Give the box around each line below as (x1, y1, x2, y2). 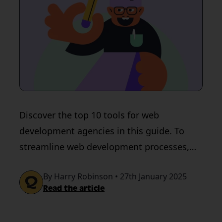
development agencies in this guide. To (19, 125, 184, 137)
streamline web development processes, (19, 141, 189, 153)
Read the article (43, 184, 105, 193)
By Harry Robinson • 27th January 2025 (43, 171, 187, 182)
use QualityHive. (19, 157, 88, 168)
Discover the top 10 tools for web (19, 109, 159, 121)
